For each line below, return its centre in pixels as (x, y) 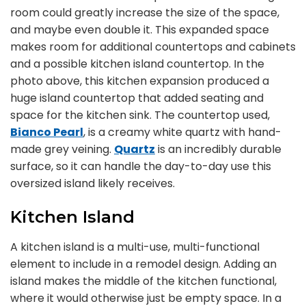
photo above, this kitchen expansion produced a (140, 81)
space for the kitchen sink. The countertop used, (140, 115)
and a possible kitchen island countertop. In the (137, 64)
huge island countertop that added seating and (137, 98)
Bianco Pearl (47, 132)
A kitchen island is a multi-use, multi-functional (135, 247)
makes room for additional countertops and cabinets (153, 47)
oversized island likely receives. (93, 183)
